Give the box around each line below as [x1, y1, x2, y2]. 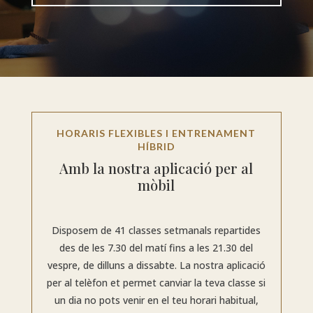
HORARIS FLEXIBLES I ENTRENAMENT [57, 127, 256, 140]
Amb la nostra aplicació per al [59, 159, 254, 178]
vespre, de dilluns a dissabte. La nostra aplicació [47, 259, 265, 272]
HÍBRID [137, 140, 175, 153]
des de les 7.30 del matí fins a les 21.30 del [59, 241, 254, 255]
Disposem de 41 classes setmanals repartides [52, 224, 261, 238]
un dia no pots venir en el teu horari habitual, [54, 293, 259, 307]
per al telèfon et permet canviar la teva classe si [47, 276, 266, 290]
